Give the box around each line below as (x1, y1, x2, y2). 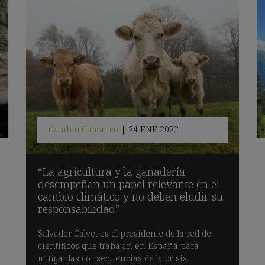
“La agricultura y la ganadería (38, 164, 185, 179)
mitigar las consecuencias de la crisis (38, 252, 187, 264)
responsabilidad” (38, 201, 119, 216)
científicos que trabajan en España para (38, 240, 199, 251)
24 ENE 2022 (128, 124, 179, 135)
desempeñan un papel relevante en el (38, 176, 219, 191)
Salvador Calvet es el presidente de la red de (38, 227, 211, 239)
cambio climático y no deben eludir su (38, 189, 223, 203)
